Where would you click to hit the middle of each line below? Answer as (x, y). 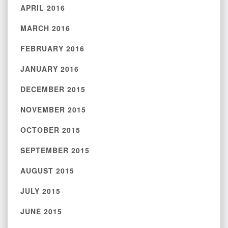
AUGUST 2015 (47, 170)
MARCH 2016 (45, 28)
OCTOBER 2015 (50, 130)
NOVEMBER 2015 (53, 109)
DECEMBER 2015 (53, 89)
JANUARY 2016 (50, 69)
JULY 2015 (40, 191)
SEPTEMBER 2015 (55, 150)
